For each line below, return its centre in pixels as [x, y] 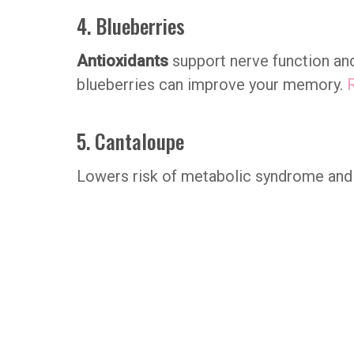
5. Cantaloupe [130, 140]
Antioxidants [122, 60]
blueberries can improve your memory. [212, 84]
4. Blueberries [131, 26]
